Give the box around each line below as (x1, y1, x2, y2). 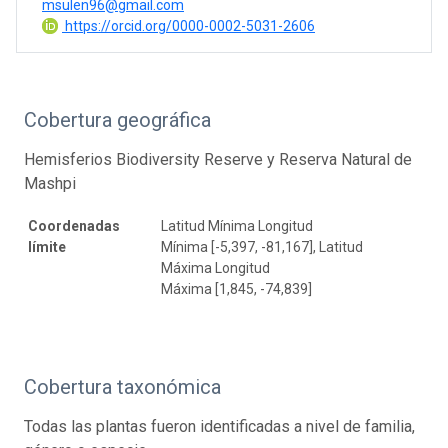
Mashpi (24, 174, 76, 194)
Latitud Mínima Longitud (161, 218, 313, 235)
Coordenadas (28, 218, 120, 235)
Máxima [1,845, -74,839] (161, 281, 312, 298)
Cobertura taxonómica (24, 375, 221, 400)
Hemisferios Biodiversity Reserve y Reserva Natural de (24, 150, 412, 170)
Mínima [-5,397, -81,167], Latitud (161, 239, 363, 256)
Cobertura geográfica (24, 108, 211, 133)
